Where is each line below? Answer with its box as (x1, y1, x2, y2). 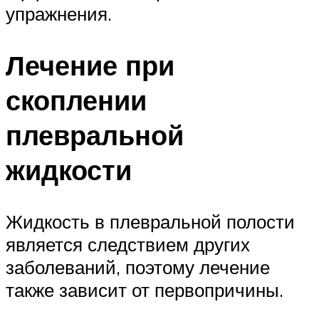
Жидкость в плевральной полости (6, 209, 295, 233)
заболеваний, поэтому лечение (6, 255, 270, 278)
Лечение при (6, 48, 174, 83)
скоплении (6, 83, 147, 118)
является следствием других (6, 232, 250, 256)
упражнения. (6, 2, 112, 26)
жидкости (6, 152, 132, 188)
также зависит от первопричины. (6, 278, 283, 301)
